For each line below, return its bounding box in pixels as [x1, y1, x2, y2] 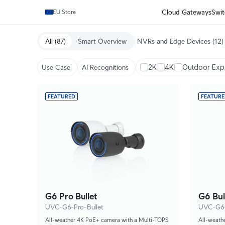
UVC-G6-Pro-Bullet [45, 203, 103, 211]
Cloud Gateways [161, 8, 211, 16]
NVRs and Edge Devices [137, 37, 210, 45]
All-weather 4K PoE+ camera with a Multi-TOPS [45, 216, 169, 223]
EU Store [53, 9, 76, 15]
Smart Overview [78, 37, 127, 45]
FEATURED [48, 93, 75, 99]
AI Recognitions [82, 63, 129, 71]
